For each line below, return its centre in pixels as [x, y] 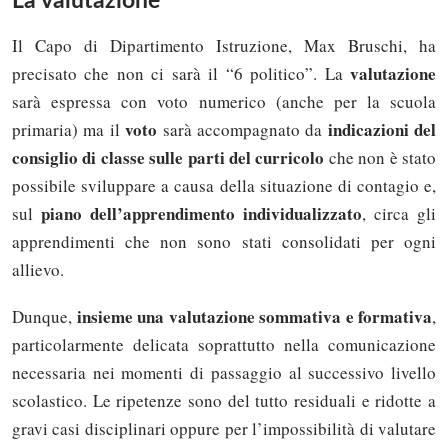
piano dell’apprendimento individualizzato [201, 213]
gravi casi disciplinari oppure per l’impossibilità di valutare [224, 429]
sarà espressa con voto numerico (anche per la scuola [224, 101]
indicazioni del [379, 129]
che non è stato [380, 157]
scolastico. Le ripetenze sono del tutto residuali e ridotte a [224, 401]
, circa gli [399, 213]
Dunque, [44, 317]
